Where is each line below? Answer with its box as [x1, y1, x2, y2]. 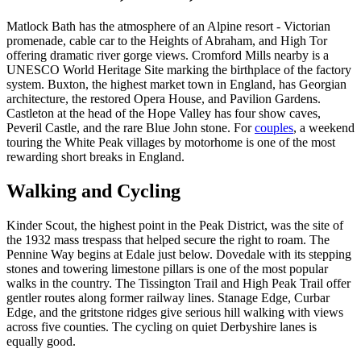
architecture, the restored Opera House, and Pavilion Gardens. [6, 92, 321, 106]
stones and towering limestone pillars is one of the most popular [6, 262, 328, 276]
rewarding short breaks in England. [6, 150, 185, 164]
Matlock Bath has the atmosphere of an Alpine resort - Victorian [6, 19, 330, 34]
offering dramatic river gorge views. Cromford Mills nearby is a [6, 48, 329, 63]
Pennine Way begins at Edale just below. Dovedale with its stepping [6, 247, 351, 262]
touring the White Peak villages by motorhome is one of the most [6, 135, 335, 150]
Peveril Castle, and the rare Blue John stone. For [6, 121, 255, 135]
